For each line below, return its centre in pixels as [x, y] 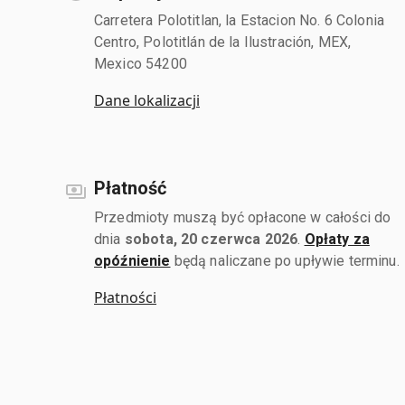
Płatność [130, 188]
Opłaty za [337, 239]
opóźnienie [132, 260]
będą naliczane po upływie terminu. [285, 260]
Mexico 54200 [141, 63]
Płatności [125, 297]
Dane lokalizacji [147, 100]
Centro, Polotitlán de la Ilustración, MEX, [223, 42]
